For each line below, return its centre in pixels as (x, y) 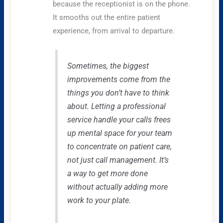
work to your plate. (99, 201)
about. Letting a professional (116, 107)
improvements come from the (118, 80)
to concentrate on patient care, (119, 147)
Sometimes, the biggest (108, 66)
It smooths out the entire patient (107, 17)
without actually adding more (117, 187)
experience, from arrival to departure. (114, 31)
